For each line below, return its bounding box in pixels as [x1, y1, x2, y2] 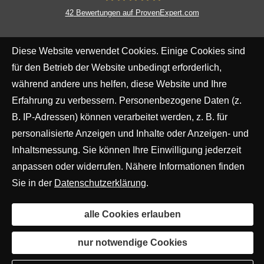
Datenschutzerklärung [54, 178, 146, 188]
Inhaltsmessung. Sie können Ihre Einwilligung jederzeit [12, 145, 241, 155]
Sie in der [12, 178, 54, 188]
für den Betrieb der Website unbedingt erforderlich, [12, 62, 222, 72]
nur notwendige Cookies [78, 237, 187, 247]
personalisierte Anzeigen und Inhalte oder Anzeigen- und [12, 128, 249, 138]
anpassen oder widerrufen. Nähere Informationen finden [12, 161, 245, 171]
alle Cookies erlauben [84, 209, 181, 219]
